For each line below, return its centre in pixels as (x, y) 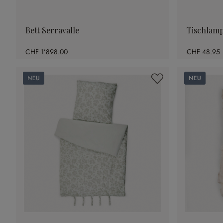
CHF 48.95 (203, 52)
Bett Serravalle (52, 30)
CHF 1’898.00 (47, 52)
